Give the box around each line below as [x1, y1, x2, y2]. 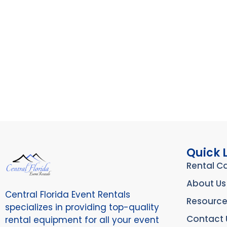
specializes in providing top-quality [5, 201, 159, 213]
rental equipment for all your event [5, 213, 159, 226]
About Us [186, 177, 226, 190]
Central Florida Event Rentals [5, 188, 130, 201]
